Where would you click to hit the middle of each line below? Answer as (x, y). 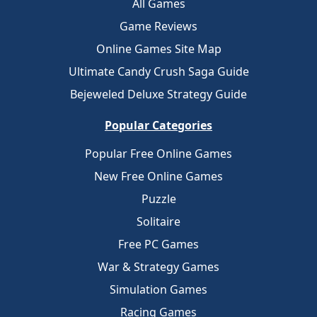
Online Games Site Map (158, 49)
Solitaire (158, 221)
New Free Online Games (158, 176)
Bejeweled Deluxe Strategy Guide (158, 94)
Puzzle (158, 199)
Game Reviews (158, 26)
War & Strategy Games (158, 267)
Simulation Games (158, 289)
